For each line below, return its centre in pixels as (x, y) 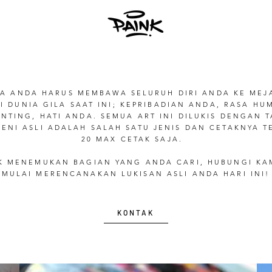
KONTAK (135, 212)
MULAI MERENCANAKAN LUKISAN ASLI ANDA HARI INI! (136, 174)
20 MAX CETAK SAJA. (136, 139)
